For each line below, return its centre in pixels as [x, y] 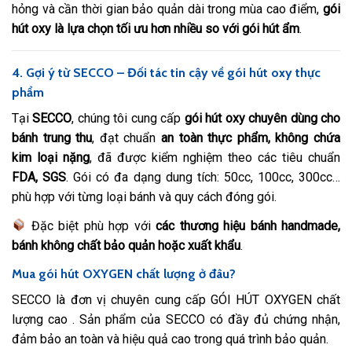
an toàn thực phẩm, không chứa [251, 138]
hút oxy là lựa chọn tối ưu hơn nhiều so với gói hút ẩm [156, 29]
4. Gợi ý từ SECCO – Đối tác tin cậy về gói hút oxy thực [166, 73]
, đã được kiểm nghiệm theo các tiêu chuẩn [215, 158]
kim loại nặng [51, 158]
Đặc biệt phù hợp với [91, 225]
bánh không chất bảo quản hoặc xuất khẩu [126, 245]
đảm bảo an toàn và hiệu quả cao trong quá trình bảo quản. [170, 339]
